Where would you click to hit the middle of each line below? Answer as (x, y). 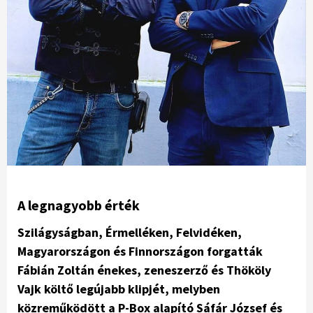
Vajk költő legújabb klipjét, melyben (119, 289)
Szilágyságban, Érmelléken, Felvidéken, (130, 233)
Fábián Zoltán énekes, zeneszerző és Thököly (144, 270)
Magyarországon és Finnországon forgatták (140, 252)
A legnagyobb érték (79, 205)
